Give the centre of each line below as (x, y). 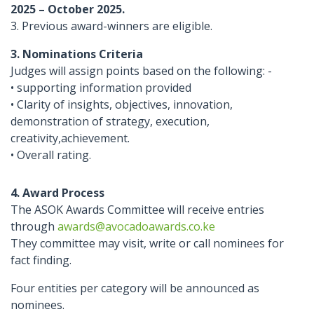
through (34, 226)
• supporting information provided (101, 88)
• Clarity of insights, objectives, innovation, (122, 104)
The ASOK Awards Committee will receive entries (137, 210)
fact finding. (41, 260)
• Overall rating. (51, 155)
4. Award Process (57, 193)
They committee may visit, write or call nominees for (147, 243)
